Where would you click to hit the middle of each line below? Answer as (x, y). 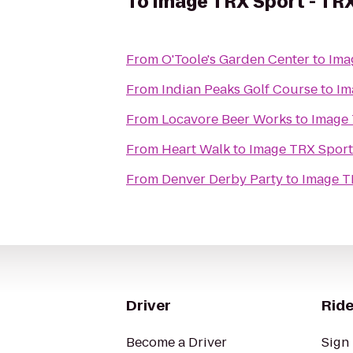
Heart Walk (196, 149)
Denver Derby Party (222, 179)
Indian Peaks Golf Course (240, 89)
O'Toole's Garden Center (236, 59)
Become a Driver (176, 342)
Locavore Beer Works (227, 119)
